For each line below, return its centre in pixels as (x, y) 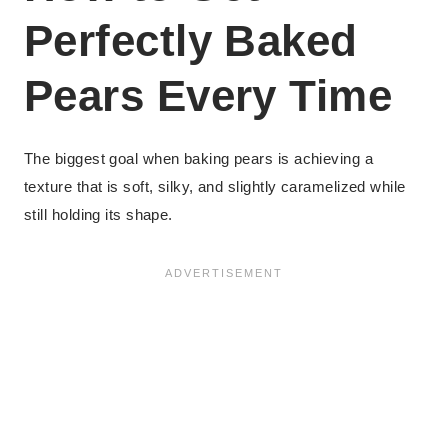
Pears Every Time (208, 96)
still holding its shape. (98, 215)
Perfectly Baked (191, 41)
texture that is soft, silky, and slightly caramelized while (215, 187)
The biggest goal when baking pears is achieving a (199, 159)
